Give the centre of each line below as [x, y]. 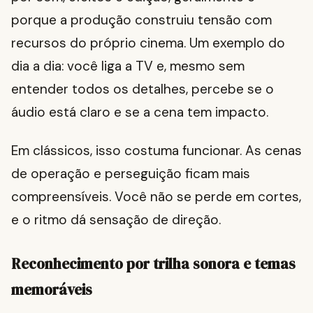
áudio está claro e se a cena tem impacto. [140, 112]
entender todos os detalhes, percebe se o [143, 89]
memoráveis [52, 290]
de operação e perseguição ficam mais [131, 174]
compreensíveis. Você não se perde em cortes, [156, 197]
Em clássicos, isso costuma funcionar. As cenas [156, 151]
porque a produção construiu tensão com [141, 20]
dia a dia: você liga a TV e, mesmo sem [128, 66]
